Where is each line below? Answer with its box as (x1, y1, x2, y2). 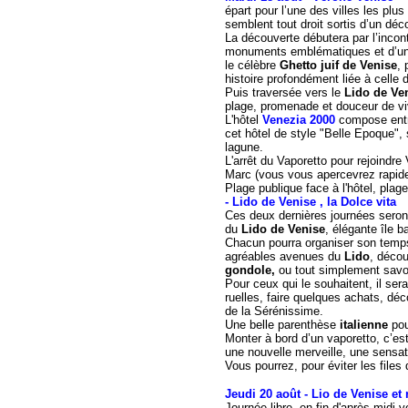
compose (339, 113, 387, 127)
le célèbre (225, 58, 280, 72)
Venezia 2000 (262, 113, 339, 127)
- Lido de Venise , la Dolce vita (225, 195, 396, 209)
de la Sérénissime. (225, 304, 323, 318)
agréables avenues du (225, 250, 341, 263)
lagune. (225, 140, 263, 154)
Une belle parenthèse (225, 318, 340, 331)
